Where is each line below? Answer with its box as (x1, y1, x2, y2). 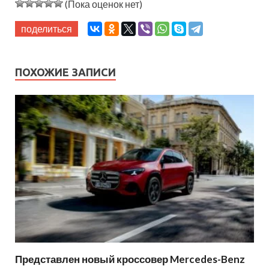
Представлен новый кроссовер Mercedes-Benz (15, 253, 245, 266)
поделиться (21, 23, 72, 35)
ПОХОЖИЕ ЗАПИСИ (15, 66, 116, 79)
